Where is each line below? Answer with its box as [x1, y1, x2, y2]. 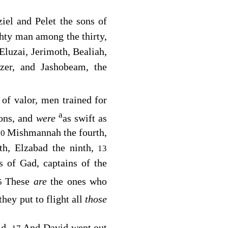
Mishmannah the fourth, [7, 126, 107, 138]
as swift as [62, 112, 107, 124]
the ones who [50, 175, 107, 187]
